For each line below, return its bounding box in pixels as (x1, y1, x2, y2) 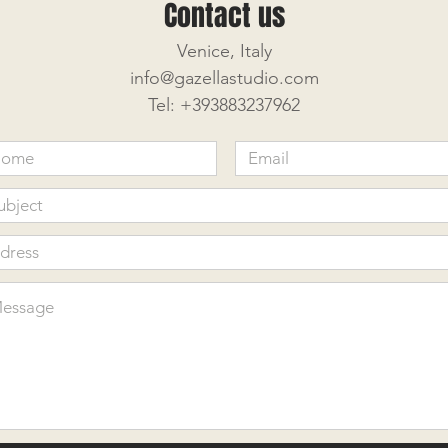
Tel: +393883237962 (148, 94, 300, 116)
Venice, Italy (176, 40, 272, 62)
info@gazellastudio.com (129, 67, 319, 89)
